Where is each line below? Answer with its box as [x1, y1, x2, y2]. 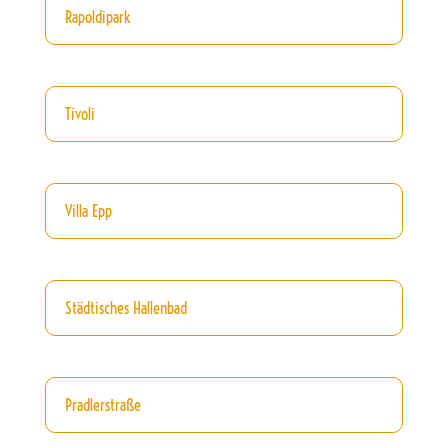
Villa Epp [64, 201, 112, 222]
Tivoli [64, 103, 95, 124]
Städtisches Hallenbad [64, 298, 187, 319]
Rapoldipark [64, 6, 130, 27]
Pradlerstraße [64, 395, 141, 416]
